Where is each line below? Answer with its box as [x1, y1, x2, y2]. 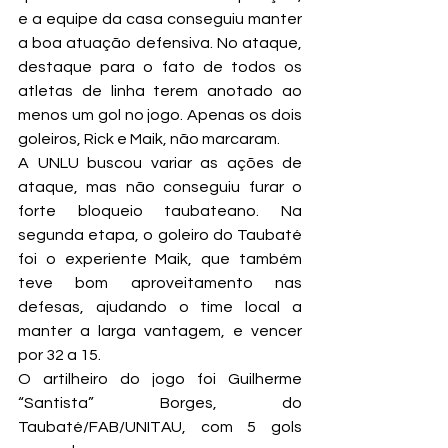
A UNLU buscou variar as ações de [18, 155, 302, 171]
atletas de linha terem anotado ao [18, 83, 302, 99]
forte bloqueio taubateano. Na [18, 203, 302, 219]
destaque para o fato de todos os [18, 59, 302, 75]
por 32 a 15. [18, 347, 101, 363]
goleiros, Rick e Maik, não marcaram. [18, 131, 280, 147]
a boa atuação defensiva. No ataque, [18, 35, 302, 51]
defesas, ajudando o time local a [18, 299, 302, 315]
